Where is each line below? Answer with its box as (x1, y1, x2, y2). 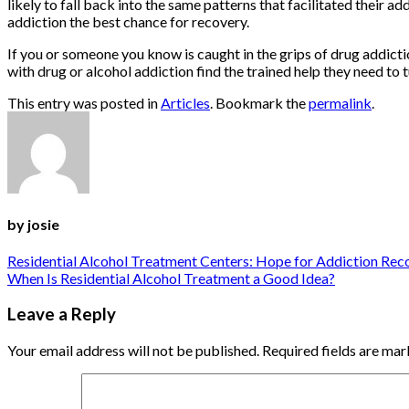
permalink (309, 93, 372, 111)
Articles (161, 93, 210, 111)
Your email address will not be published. (7, 341, 259, 359)
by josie (7, 215, 59, 234)
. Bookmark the (210, 93, 309, 111)
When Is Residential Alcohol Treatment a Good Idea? (7, 269, 335, 288)
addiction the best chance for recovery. (7, 12, 249, 30)
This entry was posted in (7, 93, 161, 111)
